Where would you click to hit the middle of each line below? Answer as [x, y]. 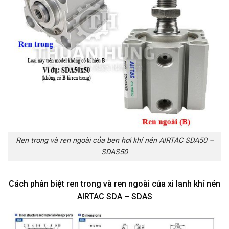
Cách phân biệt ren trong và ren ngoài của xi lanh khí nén [114, 184]
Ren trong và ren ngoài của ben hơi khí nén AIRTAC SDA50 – [114, 141]
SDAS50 [114, 152]
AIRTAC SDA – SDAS [114, 197]
